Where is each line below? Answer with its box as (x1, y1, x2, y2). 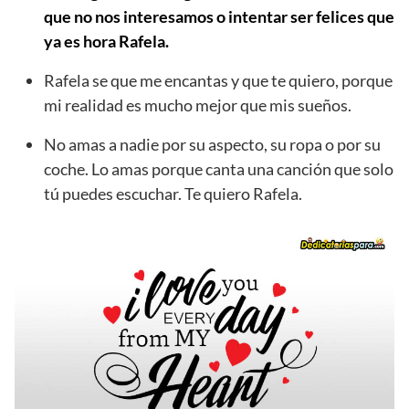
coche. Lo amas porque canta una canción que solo (44, 158, 393, 179)
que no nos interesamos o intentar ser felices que (44, 5, 394, 26)
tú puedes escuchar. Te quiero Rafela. (44, 183, 302, 204)
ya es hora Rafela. (44, 30, 169, 51)
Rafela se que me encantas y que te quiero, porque (44, 69, 393, 90)
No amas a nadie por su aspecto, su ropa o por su (44, 133, 381, 154)
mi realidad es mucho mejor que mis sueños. (44, 94, 351, 115)
